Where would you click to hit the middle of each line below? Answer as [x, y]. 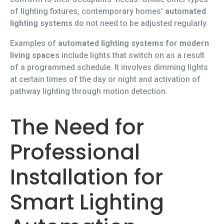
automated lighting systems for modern [132, 43]
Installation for [86, 177]
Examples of [33, 43]
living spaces [35, 55]
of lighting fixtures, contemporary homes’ [87, 11]
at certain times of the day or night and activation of [105, 79]
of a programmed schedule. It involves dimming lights [109, 67]
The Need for [77, 127]
